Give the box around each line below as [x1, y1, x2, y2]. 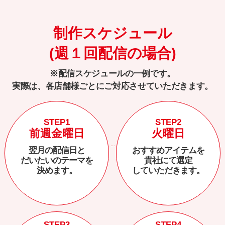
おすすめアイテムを [132, 145, 204, 155]
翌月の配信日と [29, 145, 85, 155]
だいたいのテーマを [21, 155, 93, 165]
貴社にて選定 [144, 155, 192, 165]
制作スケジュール [53, 25, 172, 41]
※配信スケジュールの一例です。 [49, 68, 175, 78]
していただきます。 [132, 165, 204, 175]
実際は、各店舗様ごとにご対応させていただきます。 [12, 81, 213, 91]
